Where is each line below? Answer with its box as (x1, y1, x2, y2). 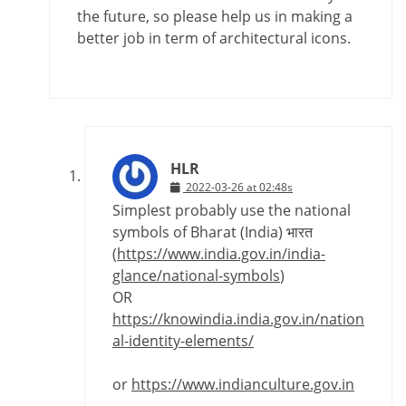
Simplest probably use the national (112, 200, 351, 221)
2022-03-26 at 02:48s (186, 179, 293, 196)
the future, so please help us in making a (77, 6, 353, 27)
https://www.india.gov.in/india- (117, 244, 325, 265)
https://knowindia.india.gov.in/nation (112, 309, 364, 330)
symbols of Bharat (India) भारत (112, 222, 313, 243)
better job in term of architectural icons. (77, 28, 351, 49)
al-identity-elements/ (112, 331, 254, 352)
